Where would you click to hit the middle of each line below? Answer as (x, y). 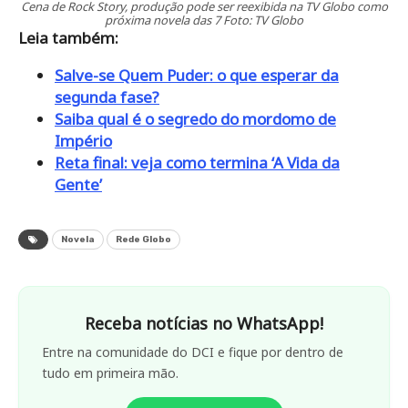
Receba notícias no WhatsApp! (204, 324)
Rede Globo (143, 240)
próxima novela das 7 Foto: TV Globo (204, 20)
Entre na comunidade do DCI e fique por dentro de (193, 352)
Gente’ (78, 185)
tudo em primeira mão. (110, 373)
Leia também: (68, 38)
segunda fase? (107, 97)
